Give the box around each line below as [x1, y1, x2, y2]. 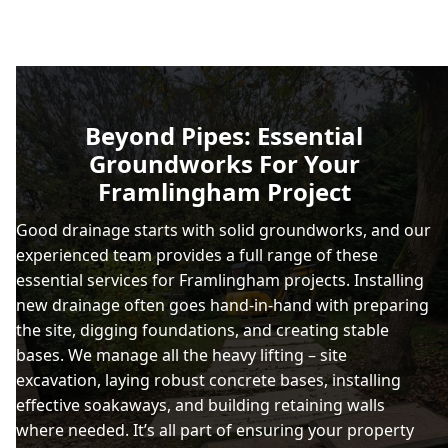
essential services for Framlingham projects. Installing [16, 268, 424, 291]
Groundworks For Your [88, 146, 360, 180]
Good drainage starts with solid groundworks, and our [16, 218, 431, 241]
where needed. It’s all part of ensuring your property [16, 418, 414, 441]
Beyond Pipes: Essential [85, 118, 363, 152]
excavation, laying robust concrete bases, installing [16, 368, 401, 391]
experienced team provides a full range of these [16, 243, 378, 266]
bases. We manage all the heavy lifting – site [16, 343, 347, 366]
